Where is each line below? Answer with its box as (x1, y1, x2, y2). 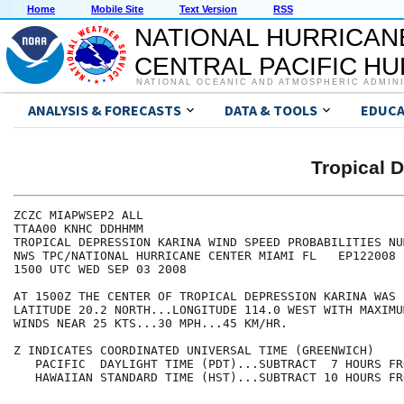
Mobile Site (91, 4, 143, 15)
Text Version (179, 4, 237, 15)
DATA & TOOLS (225, 101, 317, 120)
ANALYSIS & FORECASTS (28, 101, 181, 120)
